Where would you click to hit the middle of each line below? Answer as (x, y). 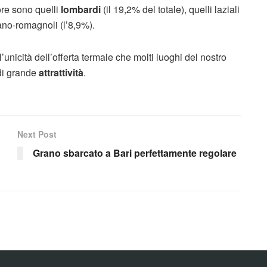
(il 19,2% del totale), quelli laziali (171, 9)
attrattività (61, 72)
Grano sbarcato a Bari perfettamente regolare (135, 153)
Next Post (37, 134)
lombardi (82, 9)
